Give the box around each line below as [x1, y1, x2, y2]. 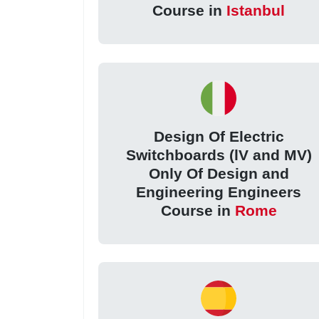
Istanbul [226, 2, 286, 19]
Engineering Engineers [136, 184, 302, 201]
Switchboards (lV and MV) [125, 147, 312, 164]
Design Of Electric [153, 128, 284, 145]
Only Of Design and [148, 165, 289, 182]
